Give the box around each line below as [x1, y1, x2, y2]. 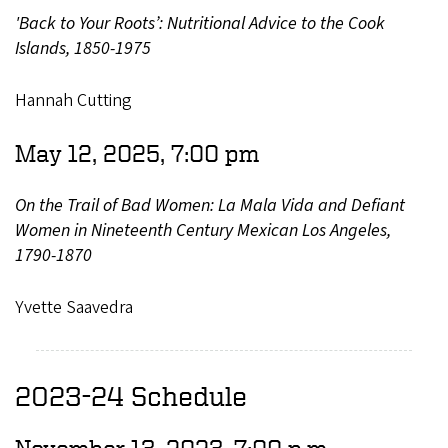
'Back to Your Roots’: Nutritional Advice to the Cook [15, 10, 385, 36]
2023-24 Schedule [15, 379, 247, 411]
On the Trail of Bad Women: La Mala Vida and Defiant [15, 192, 405, 218]
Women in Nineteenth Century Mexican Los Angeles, [15, 217, 391, 243]
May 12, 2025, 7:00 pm [15, 139, 259, 166]
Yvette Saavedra [15, 294, 133, 320]
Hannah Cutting [15, 87, 132, 113]
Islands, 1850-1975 [15, 35, 151, 61]
